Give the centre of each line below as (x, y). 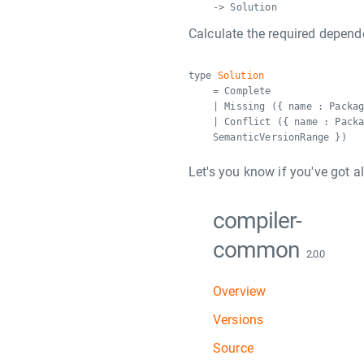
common (258, 250)
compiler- (257, 221)
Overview (240, 291)
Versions (238, 320)
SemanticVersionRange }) (280, 137)
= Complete (242, 91)
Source (233, 348)
